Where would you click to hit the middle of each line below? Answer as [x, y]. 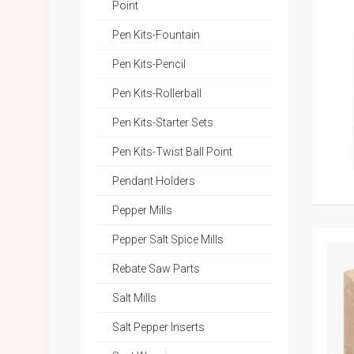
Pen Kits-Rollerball [157, 93]
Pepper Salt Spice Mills [168, 239]
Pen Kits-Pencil [149, 64]
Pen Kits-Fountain [156, 35]
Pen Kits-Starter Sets [163, 122]
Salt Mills [134, 298]
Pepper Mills [142, 210]
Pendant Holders [154, 181]
